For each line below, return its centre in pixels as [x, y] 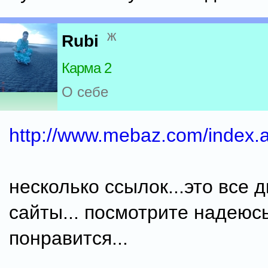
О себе [85, 92]
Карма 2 [86, 68]
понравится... [68, 238]
